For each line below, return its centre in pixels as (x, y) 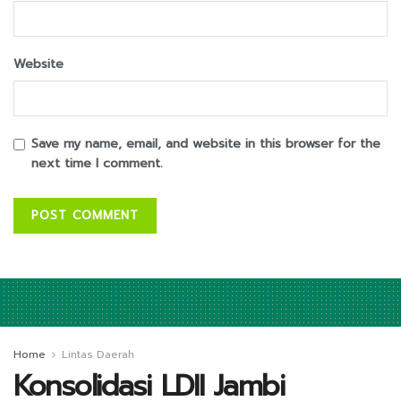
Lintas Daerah (98, 354)
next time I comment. (97, 163)
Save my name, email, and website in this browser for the (206, 143)
